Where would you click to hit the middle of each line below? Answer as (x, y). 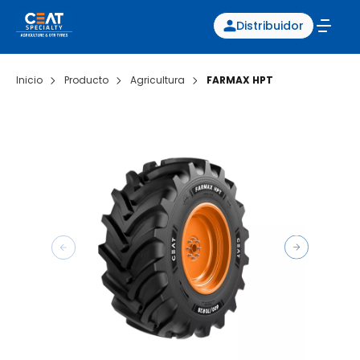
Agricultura (157, 80)
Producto (86, 80)
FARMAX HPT (240, 80)
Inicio (29, 80)
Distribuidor (270, 26)
